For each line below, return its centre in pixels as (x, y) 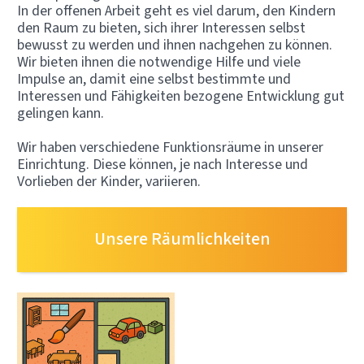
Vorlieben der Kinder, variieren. (109, 182)
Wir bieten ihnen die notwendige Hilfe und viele (159, 62)
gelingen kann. (61, 113)
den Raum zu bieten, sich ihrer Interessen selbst (161, 28)
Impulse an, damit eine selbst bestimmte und (154, 79)
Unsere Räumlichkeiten (182, 238)
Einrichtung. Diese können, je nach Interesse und (162, 165)
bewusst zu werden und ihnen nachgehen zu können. (175, 45)
